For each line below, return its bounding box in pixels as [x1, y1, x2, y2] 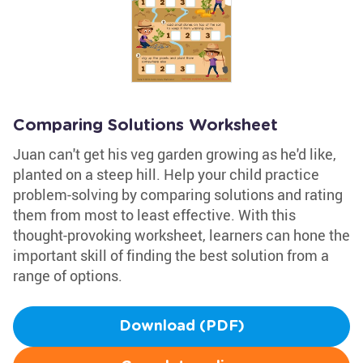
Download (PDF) [118, 319, 245, 334]
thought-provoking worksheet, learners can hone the [13, 225, 350, 245]
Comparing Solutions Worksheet [13, 117, 278, 134]
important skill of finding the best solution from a [13, 246, 329, 265]
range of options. [13, 266, 122, 285]
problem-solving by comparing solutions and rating [13, 185, 343, 204]
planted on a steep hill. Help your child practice [13, 164, 319, 184]
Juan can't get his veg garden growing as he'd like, [13, 144, 336, 164]
